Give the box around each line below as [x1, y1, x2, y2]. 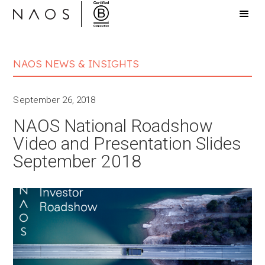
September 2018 [13, 151, 141, 172]
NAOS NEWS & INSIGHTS [13, 57, 140, 70]
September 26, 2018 [13, 95, 96, 105]
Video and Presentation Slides [13, 133, 242, 154]
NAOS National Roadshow [13, 115, 213, 136]
